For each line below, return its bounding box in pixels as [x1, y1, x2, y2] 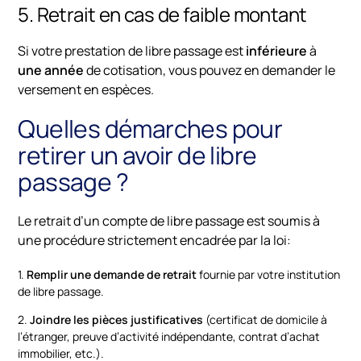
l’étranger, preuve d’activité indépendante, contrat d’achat [18, 329, 321, 345]
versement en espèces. [18, 81, 155, 99]
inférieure [246, 42, 308, 60]
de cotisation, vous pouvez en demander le [84, 61, 336, 80]
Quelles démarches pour [18, 112, 283, 146]
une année [18, 61, 85, 80]
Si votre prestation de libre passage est [18, 42, 247, 60]
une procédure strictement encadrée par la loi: [18, 231, 292, 250]
